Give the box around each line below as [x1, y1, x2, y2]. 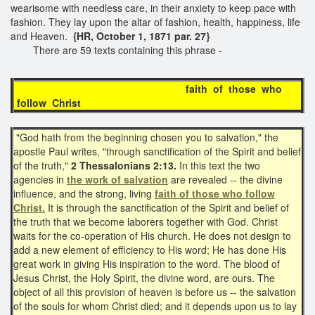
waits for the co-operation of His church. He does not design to [13, 228, 291, 243]
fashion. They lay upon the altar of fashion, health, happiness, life [11, 14, 300, 29]
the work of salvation [67, 172, 168, 186]
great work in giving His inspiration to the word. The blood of [13, 256, 280, 271]
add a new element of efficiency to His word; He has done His [13, 242, 286, 257]
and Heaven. [11, 28, 70, 43]
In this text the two [176, 157, 260, 172]
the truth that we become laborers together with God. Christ [13, 214, 278, 229]
